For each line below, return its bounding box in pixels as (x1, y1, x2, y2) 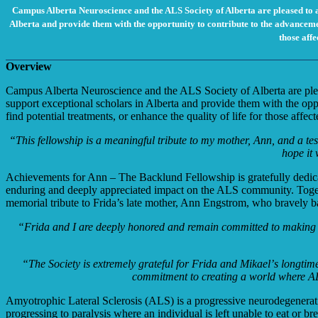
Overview (6, 60, 52, 72)
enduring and (6, 183, 67, 196)
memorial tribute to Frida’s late (6, 196, 145, 209)
